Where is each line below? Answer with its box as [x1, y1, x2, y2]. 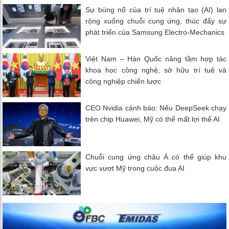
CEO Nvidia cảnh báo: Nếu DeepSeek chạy [85, 104, 226, 112]
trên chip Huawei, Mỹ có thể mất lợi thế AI [85, 115, 220, 124]
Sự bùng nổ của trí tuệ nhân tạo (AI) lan [85, 6, 226, 14]
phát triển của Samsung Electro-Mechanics [85, 28, 225, 37]
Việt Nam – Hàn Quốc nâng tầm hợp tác [85, 55, 226, 63]
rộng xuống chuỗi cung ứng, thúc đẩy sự [85, 17, 226, 26]
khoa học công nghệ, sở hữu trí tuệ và [85, 66, 226, 75]
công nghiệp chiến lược [85, 77, 162, 86]
